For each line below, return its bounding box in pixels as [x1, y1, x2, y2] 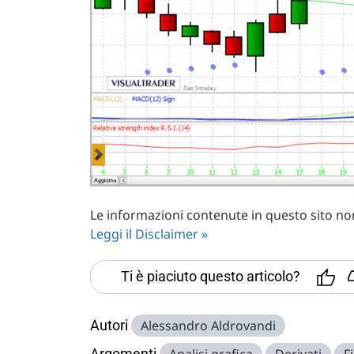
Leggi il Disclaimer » [90, 225, 208, 243]
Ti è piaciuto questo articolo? [121, 268, 301, 284]
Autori [90, 317, 128, 333]
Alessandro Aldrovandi [141, 317, 276, 334]
